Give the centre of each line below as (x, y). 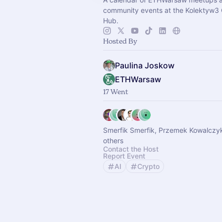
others (113, 140)
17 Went (116, 91)
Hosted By (120, 41)
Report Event (124, 156)
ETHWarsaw (138, 79)
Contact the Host (131, 149)
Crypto (148, 166)
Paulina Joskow (145, 65)
